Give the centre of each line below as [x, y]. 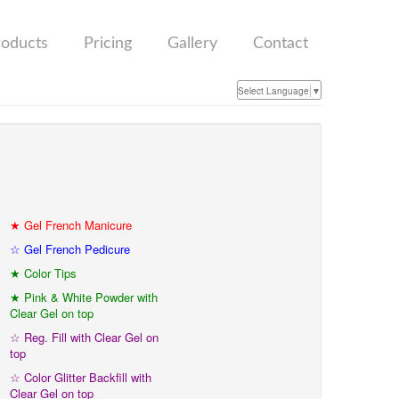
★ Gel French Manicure [71, 225]
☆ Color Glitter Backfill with [81, 377]
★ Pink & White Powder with [84, 297]
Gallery [192, 44]
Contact [281, 44]
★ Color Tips [43, 273]
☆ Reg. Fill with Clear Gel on [84, 337]
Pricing [108, 44]
